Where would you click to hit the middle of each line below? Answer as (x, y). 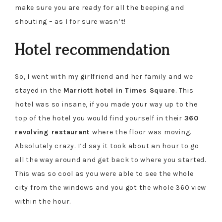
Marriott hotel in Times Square (119, 90)
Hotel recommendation (92, 49)
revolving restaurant (54, 132)
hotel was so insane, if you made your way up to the (106, 104)
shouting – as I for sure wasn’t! (70, 21)
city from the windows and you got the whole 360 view (111, 187)
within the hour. (43, 201)
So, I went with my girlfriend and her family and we (104, 76)
